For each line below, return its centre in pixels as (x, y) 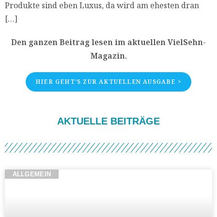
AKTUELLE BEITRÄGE (108, 121)
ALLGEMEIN (32, 174)
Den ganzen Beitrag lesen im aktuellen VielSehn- (108, 42)
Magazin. (108, 56)
